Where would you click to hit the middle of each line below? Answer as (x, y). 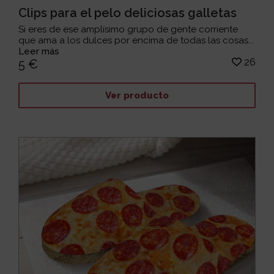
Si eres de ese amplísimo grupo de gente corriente (128, 29)
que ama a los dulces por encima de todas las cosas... (136, 40)
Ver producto (137, 96)
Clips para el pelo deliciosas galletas (128, 13)
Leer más (39, 51)
